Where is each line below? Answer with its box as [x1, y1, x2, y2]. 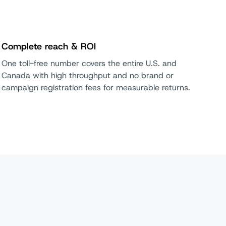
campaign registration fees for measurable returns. [1, 82, 193, 93]
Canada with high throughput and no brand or [1, 70, 174, 81]
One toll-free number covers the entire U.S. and [1, 58, 177, 69]
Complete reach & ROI [1, 40, 102, 52]
